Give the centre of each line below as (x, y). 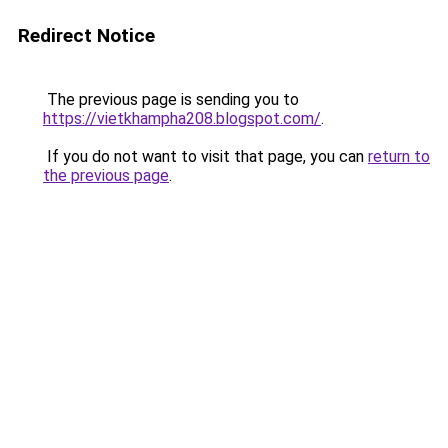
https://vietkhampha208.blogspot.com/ (182, 118)
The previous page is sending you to (171, 99)
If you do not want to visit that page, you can (205, 156)
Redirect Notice (86, 35)
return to (399, 156)
